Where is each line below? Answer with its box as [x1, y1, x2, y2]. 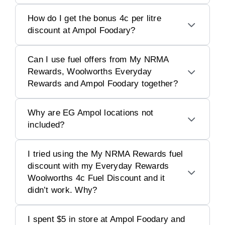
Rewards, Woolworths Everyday [28, 67, 152, 76]
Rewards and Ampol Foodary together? [28, 79, 178, 88]
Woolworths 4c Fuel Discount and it [28, 173, 165, 183]
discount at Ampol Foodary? [28, 26, 136, 35]
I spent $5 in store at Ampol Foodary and [28, 214, 185, 224]
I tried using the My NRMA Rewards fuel [28, 149, 183, 159]
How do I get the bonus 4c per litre [28, 14, 161, 23]
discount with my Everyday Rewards [28, 161, 169, 171]
